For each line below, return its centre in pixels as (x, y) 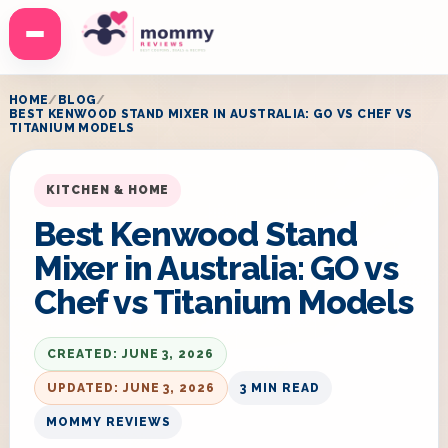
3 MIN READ (280, 388)
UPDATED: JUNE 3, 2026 (131, 388)
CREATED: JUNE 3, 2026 (131, 354)
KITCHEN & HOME (108, 190)
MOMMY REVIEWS (108, 422)
